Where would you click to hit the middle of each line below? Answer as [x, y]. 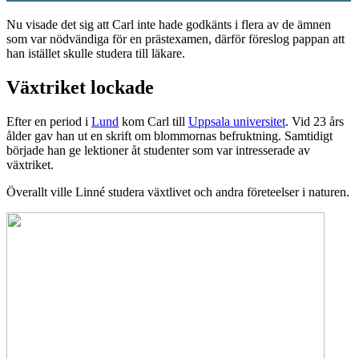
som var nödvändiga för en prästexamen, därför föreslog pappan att [175, 38]
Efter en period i [49, 121]
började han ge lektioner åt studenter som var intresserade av [158, 150]
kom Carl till [153, 121]
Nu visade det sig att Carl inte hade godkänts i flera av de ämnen [169, 24]
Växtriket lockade [80, 87]
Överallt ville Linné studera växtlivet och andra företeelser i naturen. [178, 192]
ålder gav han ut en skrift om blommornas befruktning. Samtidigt [169, 135]
